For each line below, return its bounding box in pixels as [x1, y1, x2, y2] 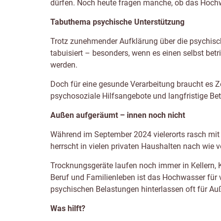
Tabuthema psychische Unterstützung [50, 17, 184, 27]
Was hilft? [50, 204, 85, 214]
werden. [50, 60, 77, 70]
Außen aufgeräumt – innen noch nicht [50, 110, 185, 120]
